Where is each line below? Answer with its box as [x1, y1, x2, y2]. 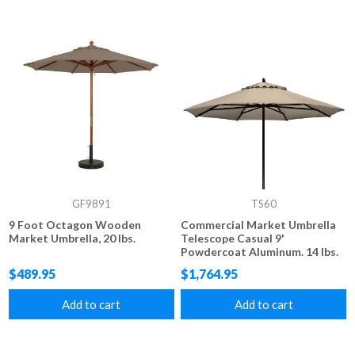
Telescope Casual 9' [181, 231, 285, 245]
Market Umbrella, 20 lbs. [9, 231, 136, 245]
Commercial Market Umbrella [181, 217, 337, 231]
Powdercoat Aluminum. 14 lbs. [181, 244, 339, 258]
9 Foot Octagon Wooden [9, 217, 142, 231]
